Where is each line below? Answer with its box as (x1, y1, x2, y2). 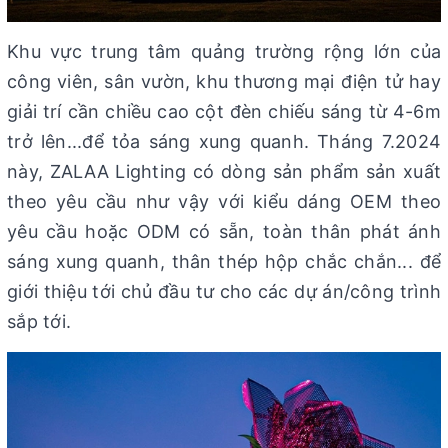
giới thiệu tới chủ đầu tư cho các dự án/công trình (7, 281, 441, 302)
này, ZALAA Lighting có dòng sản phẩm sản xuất (7, 161, 441, 182)
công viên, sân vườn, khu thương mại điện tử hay (7, 71, 441, 92)
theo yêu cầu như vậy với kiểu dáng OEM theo (7, 191, 441, 212)
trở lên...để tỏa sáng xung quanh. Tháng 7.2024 (7, 131, 441, 152)
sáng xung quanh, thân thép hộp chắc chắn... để (7, 251, 441, 272)
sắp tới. (7, 311, 77, 332)
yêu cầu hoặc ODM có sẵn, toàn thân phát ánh (7, 221, 441, 242)
